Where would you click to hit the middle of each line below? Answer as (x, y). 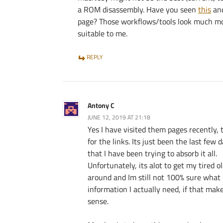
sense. (98, 201)
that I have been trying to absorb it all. (152, 153)
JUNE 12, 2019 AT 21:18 (119, 117)
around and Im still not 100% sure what (154, 177)
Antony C (101, 105)
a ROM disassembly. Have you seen (138, 9)
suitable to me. (103, 33)
